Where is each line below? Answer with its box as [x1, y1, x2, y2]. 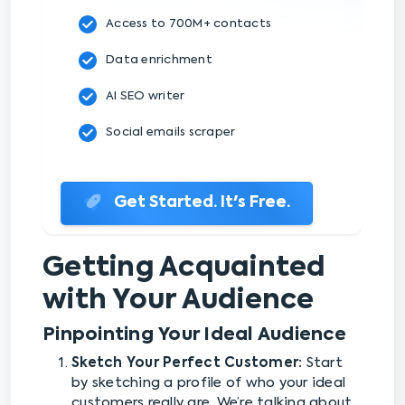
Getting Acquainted [42, 254, 326, 282]
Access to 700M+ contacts [106, 17, 271, 30]
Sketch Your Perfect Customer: [71, 355, 303, 370]
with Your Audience [42, 287, 315, 315]
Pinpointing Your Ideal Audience [42, 325, 346, 344]
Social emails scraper [106, 126, 236, 138]
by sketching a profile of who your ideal [71, 375, 345, 390]
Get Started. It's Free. [110, 194, 290, 211]
